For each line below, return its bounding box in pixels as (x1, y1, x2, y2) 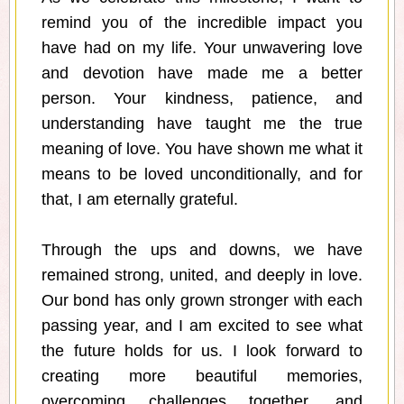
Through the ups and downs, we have (41, 241, 363, 260)
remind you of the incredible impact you (41, 14, 363, 32)
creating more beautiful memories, (41, 367, 363, 386)
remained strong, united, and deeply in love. (41, 266, 363, 285)
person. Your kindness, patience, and (41, 89, 363, 108)
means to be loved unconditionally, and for (41, 165, 363, 184)
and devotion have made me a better (41, 64, 363, 83)
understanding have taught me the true (41, 115, 363, 133)
